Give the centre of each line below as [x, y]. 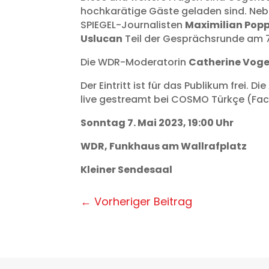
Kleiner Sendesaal [127, 170]
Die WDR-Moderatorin [135, 62]
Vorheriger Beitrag [144, 201]
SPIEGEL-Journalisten [133, 25]
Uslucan [102, 39]
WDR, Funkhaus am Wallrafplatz [164, 147]
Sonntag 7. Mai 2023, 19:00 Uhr [157, 123]
